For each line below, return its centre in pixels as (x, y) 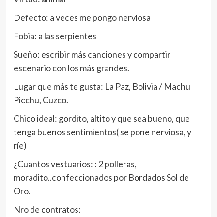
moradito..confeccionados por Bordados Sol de (101, 178)
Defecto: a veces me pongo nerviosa (82, 18)
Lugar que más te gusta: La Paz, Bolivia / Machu (102, 86)
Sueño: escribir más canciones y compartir (92, 54)
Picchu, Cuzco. (41, 100)
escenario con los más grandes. (71, 68)
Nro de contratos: (47, 209)
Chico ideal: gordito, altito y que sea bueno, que (101, 118)
